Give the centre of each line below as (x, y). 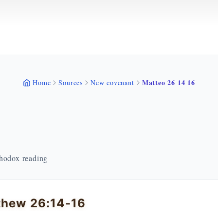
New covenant (112, 82)
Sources (71, 82)
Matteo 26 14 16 (168, 82)
